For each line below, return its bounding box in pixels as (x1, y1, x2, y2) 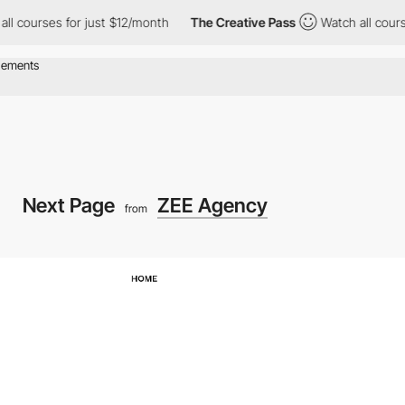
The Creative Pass (147, 14, 253, 30)
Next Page (22, 193, 119, 217)
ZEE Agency (156, 193, 268, 217)
